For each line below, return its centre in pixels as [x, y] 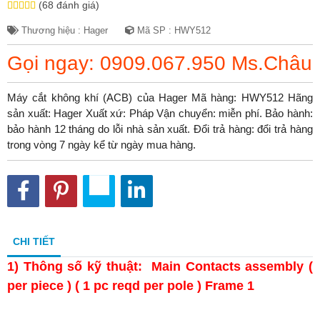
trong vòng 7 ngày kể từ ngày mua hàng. [101, 144]
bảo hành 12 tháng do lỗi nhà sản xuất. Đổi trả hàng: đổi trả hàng [160, 129]
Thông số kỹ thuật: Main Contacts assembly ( [168, 266]
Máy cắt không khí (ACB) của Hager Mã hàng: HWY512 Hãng [160, 97]
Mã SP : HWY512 [172, 30]
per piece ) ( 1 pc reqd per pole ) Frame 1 [131, 285]
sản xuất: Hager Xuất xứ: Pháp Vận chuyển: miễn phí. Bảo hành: [160, 113]
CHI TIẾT [34, 241]
